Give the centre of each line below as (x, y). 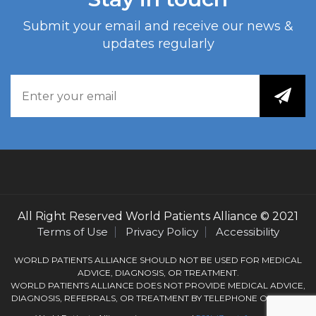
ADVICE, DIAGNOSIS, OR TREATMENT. (158, 273)
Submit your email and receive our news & (158, 26)
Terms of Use (72, 232)
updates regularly (158, 44)
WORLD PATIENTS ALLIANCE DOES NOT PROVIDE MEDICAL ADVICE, (158, 286)
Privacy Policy (162, 232)
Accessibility (247, 232)
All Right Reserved (72, 217)
